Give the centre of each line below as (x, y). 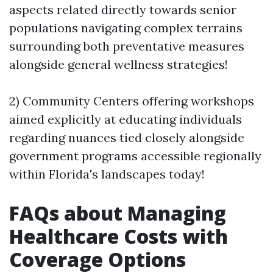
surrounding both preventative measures (127, 46)
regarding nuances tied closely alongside (127, 137)
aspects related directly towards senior (123, 9)
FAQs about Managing (118, 213)
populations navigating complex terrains (126, 28)
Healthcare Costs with (119, 236)
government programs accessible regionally (135, 156)
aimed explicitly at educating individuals (126, 119)
